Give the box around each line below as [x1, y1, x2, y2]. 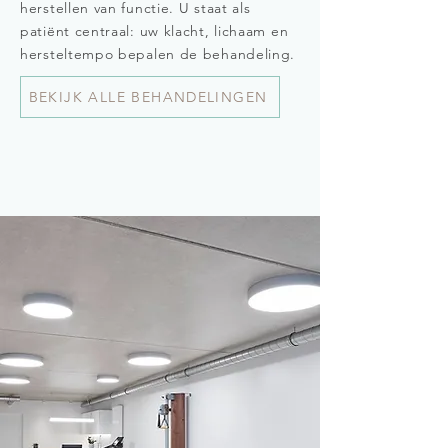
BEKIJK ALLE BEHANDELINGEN [28, 88, 268, 106]
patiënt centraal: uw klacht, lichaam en [20, 22, 289, 40]
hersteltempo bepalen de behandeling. [20, 45, 296, 63]
